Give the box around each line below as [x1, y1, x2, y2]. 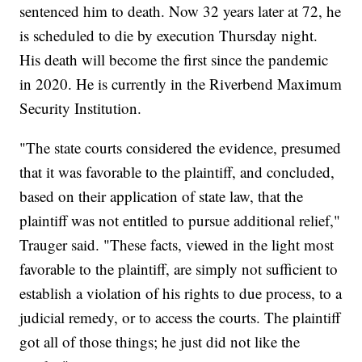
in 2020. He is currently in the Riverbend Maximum [19, 73, 343, 94]
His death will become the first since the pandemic [19, 48, 329, 69]
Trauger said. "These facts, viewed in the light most [19, 234, 335, 255]
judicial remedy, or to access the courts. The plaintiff [19, 306, 341, 327]
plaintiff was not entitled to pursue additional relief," [19, 209, 341, 230]
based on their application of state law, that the [19, 185, 304, 206]
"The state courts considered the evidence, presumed [19, 137, 342, 158]
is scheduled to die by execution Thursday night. [19, 24, 318, 45]
